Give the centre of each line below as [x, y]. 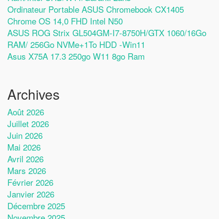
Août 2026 [26, 111]
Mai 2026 [24, 147]
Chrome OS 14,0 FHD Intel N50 [65, 21]
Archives [33, 94]
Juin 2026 [25, 135]
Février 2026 [30, 182]
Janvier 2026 [31, 194]
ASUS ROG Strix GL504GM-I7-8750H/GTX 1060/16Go [107, 32]
